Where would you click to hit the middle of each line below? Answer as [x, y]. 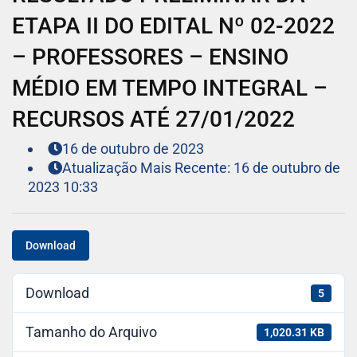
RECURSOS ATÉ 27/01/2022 [153, 120]
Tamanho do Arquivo [91, 332]
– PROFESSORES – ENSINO [150, 57]
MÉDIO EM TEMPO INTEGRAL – [170, 88]
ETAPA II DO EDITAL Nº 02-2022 [173, 26]
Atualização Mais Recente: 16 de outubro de [201, 168]
